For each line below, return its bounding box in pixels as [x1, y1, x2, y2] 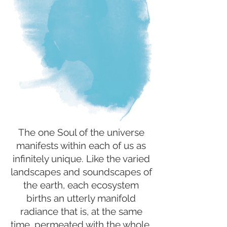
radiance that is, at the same [20, 205, 142, 217]
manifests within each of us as [16, 139, 146, 151]
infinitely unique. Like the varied [12, 153, 150, 164]
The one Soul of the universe [18, 126, 144, 138]
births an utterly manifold [26, 192, 136, 204]
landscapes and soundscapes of [10, 166, 152, 177]
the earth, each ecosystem [23, 179, 139, 191]
